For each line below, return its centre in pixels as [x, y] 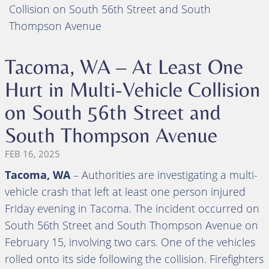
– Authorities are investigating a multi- [164, 174]
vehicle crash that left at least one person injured [125, 191]
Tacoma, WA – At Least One [124, 66]
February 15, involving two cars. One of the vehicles [130, 242]
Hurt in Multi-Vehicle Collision [133, 89]
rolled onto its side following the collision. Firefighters [134, 258]
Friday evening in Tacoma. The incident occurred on [132, 208]
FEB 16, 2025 [32, 153]
